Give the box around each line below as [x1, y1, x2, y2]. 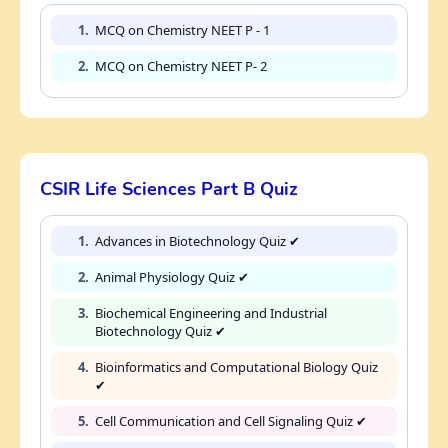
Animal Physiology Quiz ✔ [95, 267, 249, 286]
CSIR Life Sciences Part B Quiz [40, 176, 298, 201]
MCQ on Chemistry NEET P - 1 [95, 20, 270, 39]
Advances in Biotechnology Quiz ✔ [95, 231, 300, 250]
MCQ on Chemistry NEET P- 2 [95, 56, 267, 75]
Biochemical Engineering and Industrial [95, 303, 327, 322]
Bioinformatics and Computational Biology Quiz [95, 357, 378, 376]
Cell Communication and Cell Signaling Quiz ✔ [95, 411, 367, 430]
